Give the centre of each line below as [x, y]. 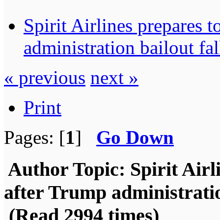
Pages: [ [35, 137]
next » [114, 77]
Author [38, 169]
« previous [45, 77]
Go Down [135, 137]
